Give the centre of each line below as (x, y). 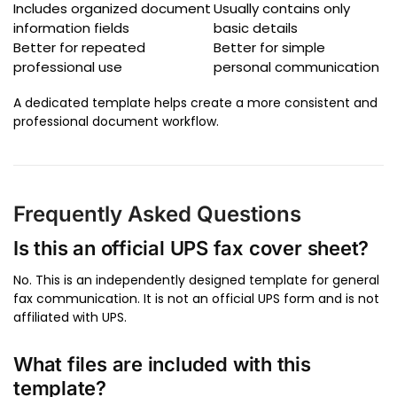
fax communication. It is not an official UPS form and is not (196, 299)
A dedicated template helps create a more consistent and (195, 103)
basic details (256, 28)
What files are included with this (162, 364)
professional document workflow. (116, 122)
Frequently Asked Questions (157, 214)
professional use (68, 67)
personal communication (296, 67)
